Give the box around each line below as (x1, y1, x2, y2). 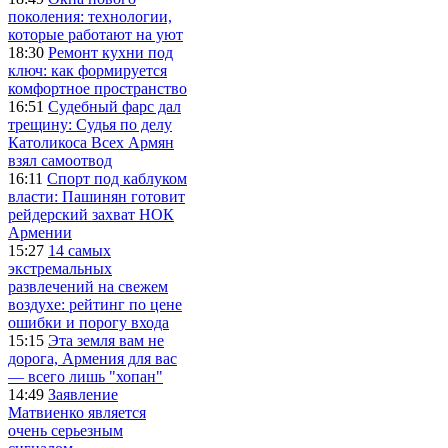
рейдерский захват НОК (8, 205, 174, 223)
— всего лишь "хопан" (8, 367, 163, 385)
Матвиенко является (8, 403, 146, 421)
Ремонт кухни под (48, 43, 173, 61)
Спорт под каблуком (47, 169, 187, 187)
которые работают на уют (8, 25, 183, 43)
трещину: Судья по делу (8, 115, 172, 133)
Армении (8, 223, 72, 241)
